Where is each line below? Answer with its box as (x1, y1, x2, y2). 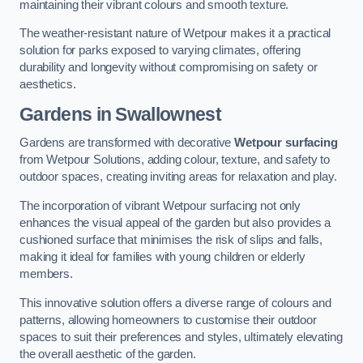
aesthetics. (19, 78, 76, 92)
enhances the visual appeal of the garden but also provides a (19, 216, 331, 229)
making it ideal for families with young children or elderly (19, 250, 305, 263)
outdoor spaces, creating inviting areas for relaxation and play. (19, 170, 337, 184)
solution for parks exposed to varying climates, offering (19, 44, 301, 58)
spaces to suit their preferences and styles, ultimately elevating (19, 330, 343, 344)
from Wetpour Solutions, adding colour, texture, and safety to (19, 153, 331, 167)
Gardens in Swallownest (19, 103, 221, 125)
